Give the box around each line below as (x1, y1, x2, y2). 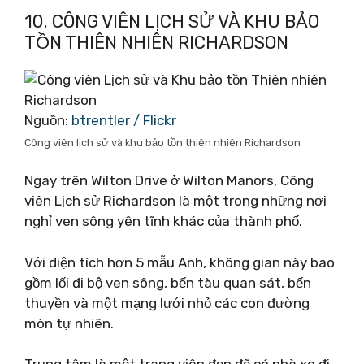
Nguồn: (24, 111, 71, 128)
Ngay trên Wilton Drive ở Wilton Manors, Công (24, 172, 314, 188)
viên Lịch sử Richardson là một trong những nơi (24, 193, 327, 209)
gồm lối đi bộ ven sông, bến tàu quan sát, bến (24, 274, 311, 291)
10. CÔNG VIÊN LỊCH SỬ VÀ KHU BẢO (24, 10, 319, 32)
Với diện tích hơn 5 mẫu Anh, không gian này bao (24, 253, 335, 271)
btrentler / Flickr (71, 111, 176, 128)
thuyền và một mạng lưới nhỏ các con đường (24, 294, 310, 311)
